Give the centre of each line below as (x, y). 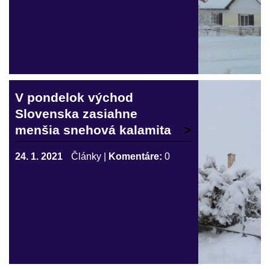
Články (86, 156)
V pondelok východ (74, 97)
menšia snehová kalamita (93, 130)
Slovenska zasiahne (76, 114)
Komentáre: (135, 156)
